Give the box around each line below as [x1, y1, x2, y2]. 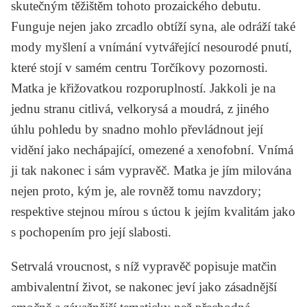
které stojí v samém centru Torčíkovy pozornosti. [11, 60, 268, 75]
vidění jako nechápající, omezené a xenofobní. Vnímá [11, 142, 293, 157]
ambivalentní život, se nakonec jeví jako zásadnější [11, 279, 277, 294]
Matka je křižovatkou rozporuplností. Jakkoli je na [11, 80, 275, 95]
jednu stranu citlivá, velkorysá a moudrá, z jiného [11, 101, 269, 116]
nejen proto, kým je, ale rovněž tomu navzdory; [11, 183, 261, 198]
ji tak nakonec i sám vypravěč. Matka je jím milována [11, 162, 291, 177]
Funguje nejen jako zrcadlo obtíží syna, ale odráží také [11, 19, 295, 34]
